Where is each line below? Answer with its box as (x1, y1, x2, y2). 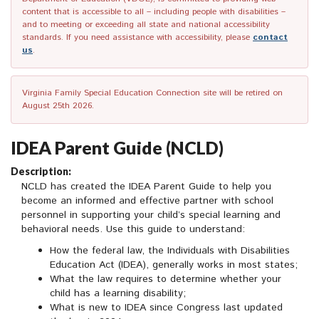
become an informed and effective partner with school (21, 194, 273, 209)
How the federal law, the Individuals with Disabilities (50, 244, 290, 258)
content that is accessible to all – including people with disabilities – (22, 6, 286, 19)
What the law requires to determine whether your (50, 272, 281, 287)
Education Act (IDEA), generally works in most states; (50, 258, 298, 273)
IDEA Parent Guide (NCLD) (11, 137, 224, 159)
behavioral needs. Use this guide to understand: (21, 222, 245, 237)
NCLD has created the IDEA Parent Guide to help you (21, 179, 271, 194)
